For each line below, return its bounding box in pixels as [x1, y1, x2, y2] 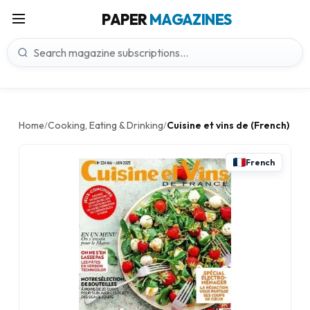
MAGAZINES [149, 10, 232, 28]
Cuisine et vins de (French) [167, 119, 289, 131]
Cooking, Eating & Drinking [48, 119, 163, 131]
